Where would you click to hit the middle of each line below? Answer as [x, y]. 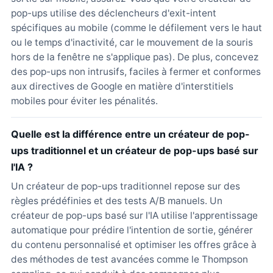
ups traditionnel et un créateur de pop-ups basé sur [135, 151]
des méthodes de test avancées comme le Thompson [129, 259]
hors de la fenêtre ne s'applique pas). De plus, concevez [135, 57]
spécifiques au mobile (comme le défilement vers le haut [136, 28]
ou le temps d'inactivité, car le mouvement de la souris [132, 42]
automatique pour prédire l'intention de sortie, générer [132, 230]
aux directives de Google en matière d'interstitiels [122, 86]
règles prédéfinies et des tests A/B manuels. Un [117, 201]
